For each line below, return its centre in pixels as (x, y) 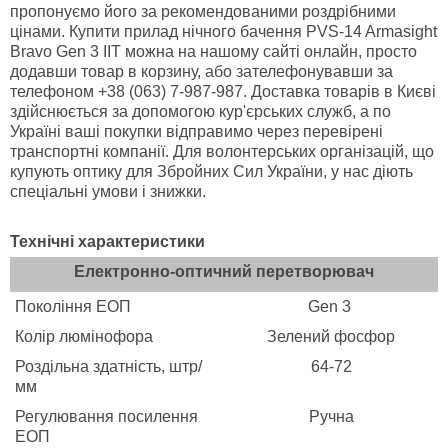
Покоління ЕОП (73, 307)
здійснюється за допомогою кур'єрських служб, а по (200, 112)
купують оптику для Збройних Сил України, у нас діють (211, 172)
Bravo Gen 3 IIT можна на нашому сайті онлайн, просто (213, 52)
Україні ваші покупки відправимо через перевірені (196, 132)
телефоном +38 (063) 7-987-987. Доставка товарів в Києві (223, 92)
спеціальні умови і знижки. (108, 192)
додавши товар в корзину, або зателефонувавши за (201, 72)
